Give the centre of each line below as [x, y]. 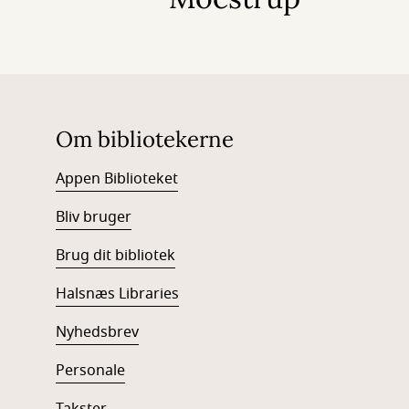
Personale [90, 371]
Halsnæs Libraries [117, 294]
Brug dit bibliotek [115, 256]
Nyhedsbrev [97, 332]
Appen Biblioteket [116, 179]
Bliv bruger [93, 217]
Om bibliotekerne [144, 139]
